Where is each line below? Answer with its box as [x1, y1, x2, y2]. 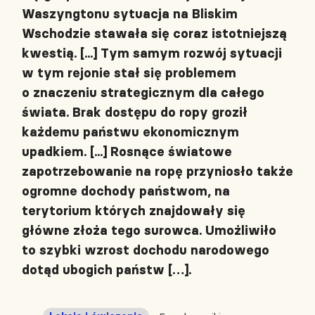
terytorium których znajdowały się [22, 202, 245, 219]
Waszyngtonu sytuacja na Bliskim [22, 6, 238, 22]
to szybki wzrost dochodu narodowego [22, 242, 269, 258]
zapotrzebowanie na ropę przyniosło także [22, 163, 293, 179]
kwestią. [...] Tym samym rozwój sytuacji [22, 45, 282, 61]
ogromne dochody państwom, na [22, 183, 230, 199]
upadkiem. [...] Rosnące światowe [22, 143, 232, 160]
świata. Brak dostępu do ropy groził [22, 104, 247, 120]
